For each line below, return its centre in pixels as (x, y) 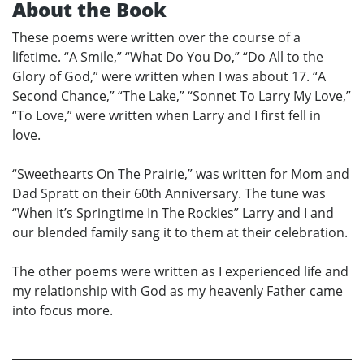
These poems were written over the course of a (156, 38)
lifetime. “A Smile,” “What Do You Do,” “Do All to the (168, 57)
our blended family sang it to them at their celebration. (180, 233)
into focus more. (63, 311)
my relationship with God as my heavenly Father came (178, 291)
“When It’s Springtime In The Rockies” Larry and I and (173, 213)
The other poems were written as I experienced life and (180, 272)
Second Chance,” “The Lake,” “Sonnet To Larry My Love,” (182, 96)
